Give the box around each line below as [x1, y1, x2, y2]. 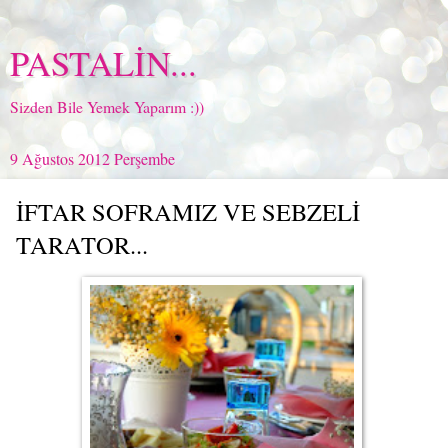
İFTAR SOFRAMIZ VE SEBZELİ [16, 195, 360, 228]
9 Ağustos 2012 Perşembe [10, 148, 175, 169]
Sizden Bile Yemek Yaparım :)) [10, 96, 204, 117]
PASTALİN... [10, 40, 197, 86]
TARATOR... [16, 228, 148, 261]
